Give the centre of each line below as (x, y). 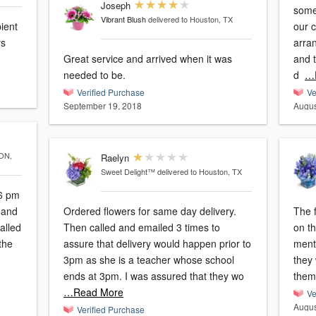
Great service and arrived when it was (148, 59)
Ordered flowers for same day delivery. (150, 211)
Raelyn (115, 158)
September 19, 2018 (103, 106)
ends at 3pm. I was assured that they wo (154, 276)
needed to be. (95, 75)
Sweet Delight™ (128, 172)
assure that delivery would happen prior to (157, 244)
